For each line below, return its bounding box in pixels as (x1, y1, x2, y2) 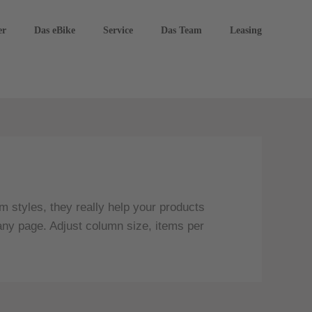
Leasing (230, 24, 262, 36)
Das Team (161, 24, 202, 36)
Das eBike (34, 24, 75, 36)
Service (103, 24, 133, 36)
